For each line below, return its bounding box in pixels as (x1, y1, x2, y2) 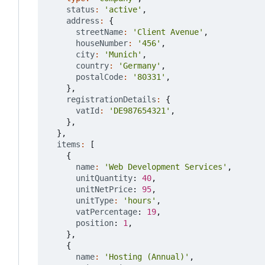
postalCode (76, 72, 123, 82)
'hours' (123, 196, 156, 206)
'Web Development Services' (104, 162, 227, 172)
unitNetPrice (76, 185, 132, 195)
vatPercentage (76, 207, 137, 217)
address (66, 16, 99, 26)
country (76, 61, 109, 71)
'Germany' (118, 61, 161, 71)
